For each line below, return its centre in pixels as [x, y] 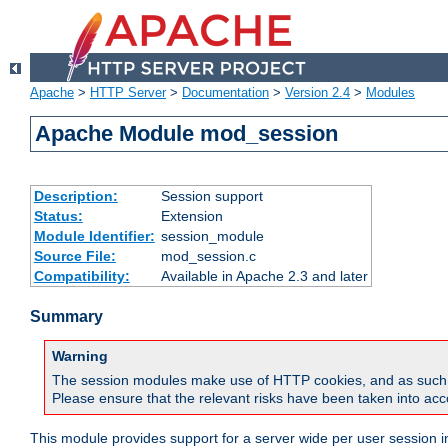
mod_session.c [208, 256]
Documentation [225, 93]
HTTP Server [128, 93]
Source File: [74, 256]
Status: [58, 216]
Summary [66, 317]
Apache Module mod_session [187, 134]
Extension [191, 216]
